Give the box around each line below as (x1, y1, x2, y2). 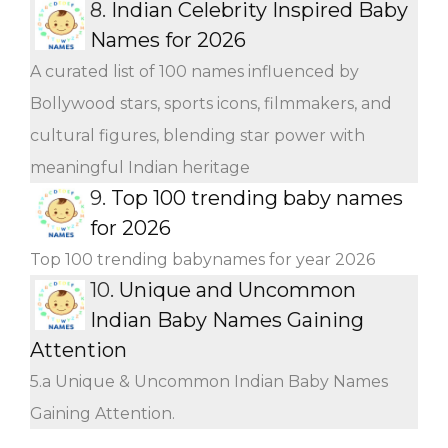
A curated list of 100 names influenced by (30, 61, 359, 81)
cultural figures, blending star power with (30, 125, 365, 145)
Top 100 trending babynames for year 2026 (30, 249, 375, 269)
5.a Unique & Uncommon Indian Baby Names (30, 371, 388, 391)
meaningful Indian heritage (30, 157, 250, 177)
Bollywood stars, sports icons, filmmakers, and (30, 93, 392, 113)
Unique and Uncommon (119, 277, 356, 302)
